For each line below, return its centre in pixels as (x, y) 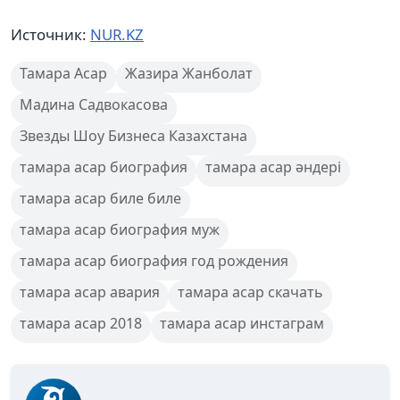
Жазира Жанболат (189, 73)
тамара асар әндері (273, 167)
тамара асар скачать (250, 292)
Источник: (50, 34)
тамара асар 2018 (81, 323)
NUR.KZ (117, 34)
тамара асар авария (90, 292)
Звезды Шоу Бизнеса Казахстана (133, 135)
